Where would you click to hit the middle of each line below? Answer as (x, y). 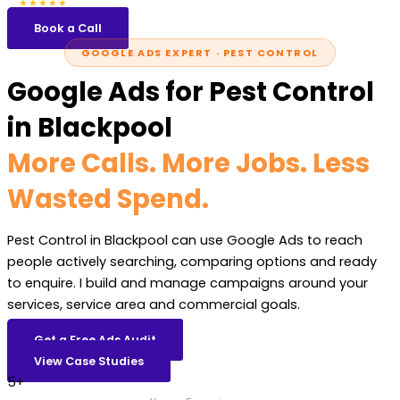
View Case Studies (89, 361)
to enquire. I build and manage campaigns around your (187, 283)
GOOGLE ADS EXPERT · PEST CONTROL (200, 52)
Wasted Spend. (108, 198)
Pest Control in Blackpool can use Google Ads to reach (185, 241)
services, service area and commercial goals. (154, 305)
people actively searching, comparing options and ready (192, 262)
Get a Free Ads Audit (95, 339)
